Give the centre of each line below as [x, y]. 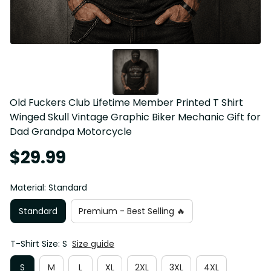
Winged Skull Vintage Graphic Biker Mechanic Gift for [135, 117]
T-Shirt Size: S [39, 244]
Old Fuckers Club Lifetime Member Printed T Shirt [126, 103]
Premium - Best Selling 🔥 [132, 211]
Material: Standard [49, 188]
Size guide [93, 244]
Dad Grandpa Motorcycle [71, 132]
